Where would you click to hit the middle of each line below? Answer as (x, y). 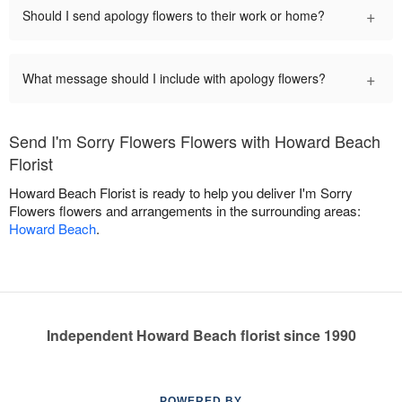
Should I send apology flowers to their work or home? (174, 16)
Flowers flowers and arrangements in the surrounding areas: (185, 211)
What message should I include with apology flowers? (174, 79)
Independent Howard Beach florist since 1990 (201, 336)
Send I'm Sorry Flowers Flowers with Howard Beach (195, 141)
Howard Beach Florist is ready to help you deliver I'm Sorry (181, 193)
